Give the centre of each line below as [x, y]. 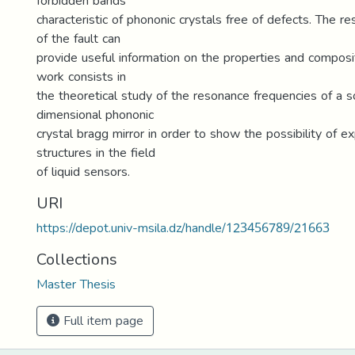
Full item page [101, 321]
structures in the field [96, 153]
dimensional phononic [95, 115]
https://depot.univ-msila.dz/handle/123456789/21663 [183, 228]
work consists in [81, 76]
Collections [77, 259]
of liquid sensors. [83, 172]
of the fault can [78, 38]
